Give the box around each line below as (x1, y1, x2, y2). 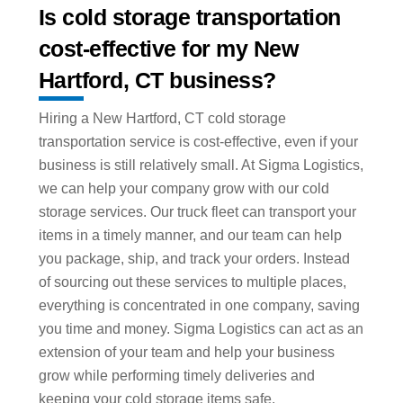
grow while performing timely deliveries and (38, 368, 315, 384)
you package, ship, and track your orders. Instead (38, 251, 350, 267)
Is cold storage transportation (38, 4, 341, 30)
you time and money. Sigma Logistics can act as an (38, 321, 363, 337)
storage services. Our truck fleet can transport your (38, 204, 356, 220)
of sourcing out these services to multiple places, (38, 274, 346, 291)
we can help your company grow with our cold (38, 181, 329, 197)
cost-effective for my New (38, 35, 299, 61)
